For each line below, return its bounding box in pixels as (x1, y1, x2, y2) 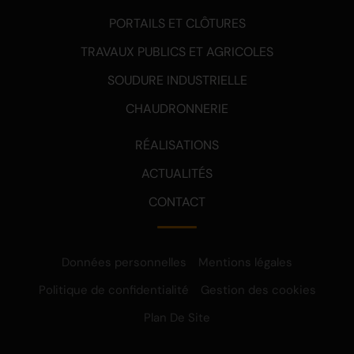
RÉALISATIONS (135, 137, 219, 154)
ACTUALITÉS (141, 165, 213, 183)
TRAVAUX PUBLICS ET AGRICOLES (81, 43, 273, 61)
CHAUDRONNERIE (126, 100, 228, 118)
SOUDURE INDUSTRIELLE (107, 72, 247, 89)
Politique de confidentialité (38, 282, 189, 299)
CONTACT (149, 194, 205, 211)
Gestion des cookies (200, 282, 316, 299)
